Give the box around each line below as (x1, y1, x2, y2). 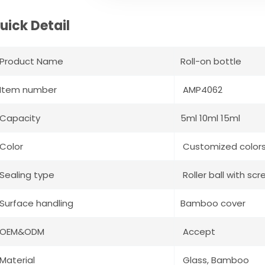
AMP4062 (180, 83, 222, 96)
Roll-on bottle (180, 55, 241, 68)
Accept (180, 225, 215, 238)
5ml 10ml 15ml (180, 112, 240, 125)
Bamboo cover (180, 197, 245, 210)
